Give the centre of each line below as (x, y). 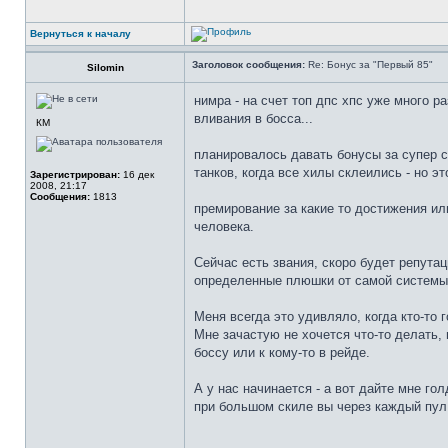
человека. (224, 226)
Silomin (105, 67)
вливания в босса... (253, 118)
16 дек (137, 174)
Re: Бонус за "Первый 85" (369, 64)
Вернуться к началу (80, 33)
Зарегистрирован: (75, 174)
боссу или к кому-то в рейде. (282, 352)
